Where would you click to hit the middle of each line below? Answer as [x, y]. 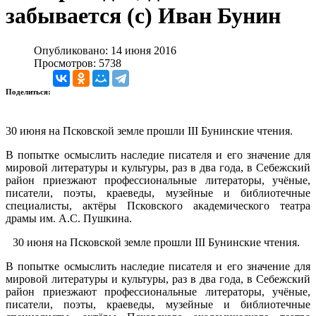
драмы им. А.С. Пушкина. [69, 218]
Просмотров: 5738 [78, 63]
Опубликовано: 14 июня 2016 [105, 50]
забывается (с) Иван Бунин [143, 16]
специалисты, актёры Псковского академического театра [158, 205]
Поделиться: [29, 91]
